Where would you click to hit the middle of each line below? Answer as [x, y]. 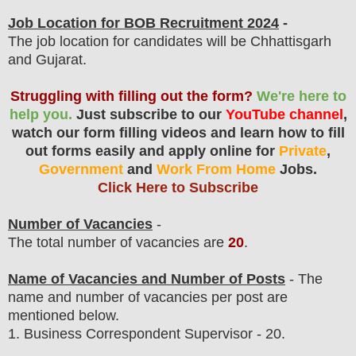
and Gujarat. [47, 60]
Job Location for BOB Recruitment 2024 [143, 23]
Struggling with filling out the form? [131, 96]
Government [83, 169]
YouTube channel [284, 114]
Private [303, 151]
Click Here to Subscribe [178, 188]
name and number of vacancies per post [137, 297]
